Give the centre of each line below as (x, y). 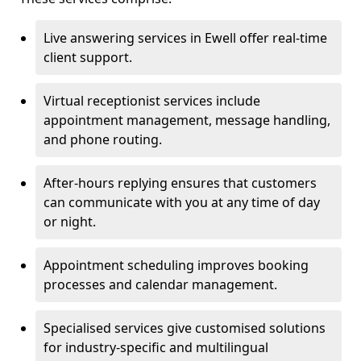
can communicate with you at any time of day (182, 202)
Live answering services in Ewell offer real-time (185, 38)
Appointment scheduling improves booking (176, 265)
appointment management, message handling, (187, 120)
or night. (70, 222)
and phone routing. (103, 139)
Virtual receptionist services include (152, 101)
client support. (88, 57)
